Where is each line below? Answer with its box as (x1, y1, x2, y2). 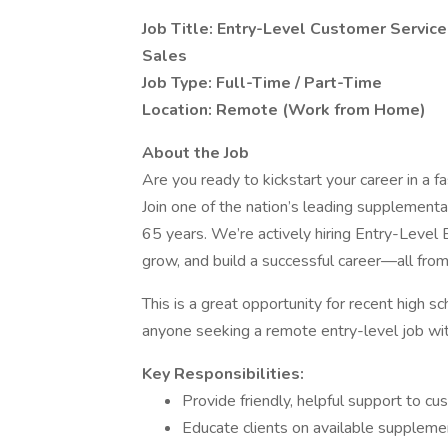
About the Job (142, 142, 249, 164)
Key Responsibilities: (142, 363, 304, 385)
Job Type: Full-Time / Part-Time (142, 72, 382, 94)
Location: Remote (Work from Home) (142, 99, 426, 121)
